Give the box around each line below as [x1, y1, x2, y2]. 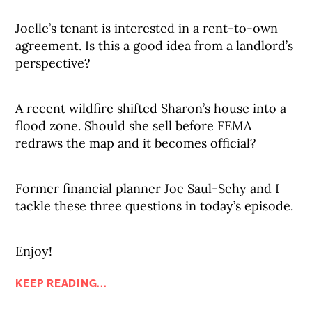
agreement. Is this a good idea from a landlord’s [15, 38, 294, 54]
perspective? [15, 55, 91, 71]
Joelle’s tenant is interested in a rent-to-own [15, 20, 279, 36]
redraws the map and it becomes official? [15, 135, 257, 151]
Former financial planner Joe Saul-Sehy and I [15, 180, 280, 196]
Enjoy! [15, 243, 53, 259]
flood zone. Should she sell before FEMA [15, 118, 252, 134]
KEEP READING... [15, 277, 107, 290]
